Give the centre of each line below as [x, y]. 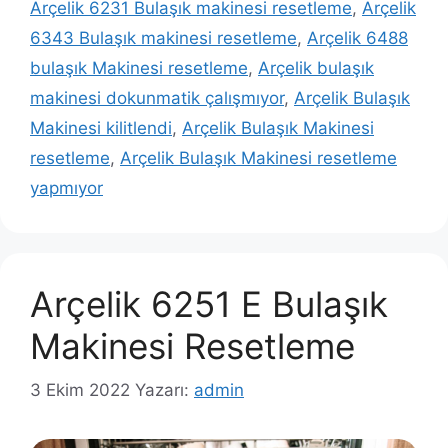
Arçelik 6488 [357, 37]
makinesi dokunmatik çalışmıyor [157, 97]
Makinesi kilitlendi [101, 127]
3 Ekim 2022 [80, 390]
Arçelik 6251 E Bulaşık [209, 303]
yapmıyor [66, 187]
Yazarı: [164, 390]
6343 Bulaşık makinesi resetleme [163, 37]
